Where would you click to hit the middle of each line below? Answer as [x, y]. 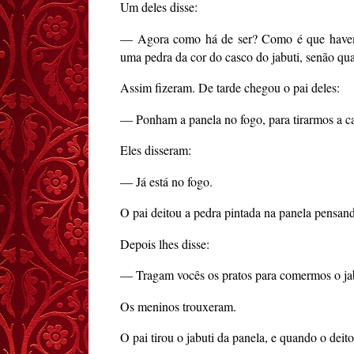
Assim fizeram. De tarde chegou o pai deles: [230, 88]
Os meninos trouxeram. [178, 306]
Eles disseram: [156, 150]
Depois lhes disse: [165, 243]
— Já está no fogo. [166, 181]
